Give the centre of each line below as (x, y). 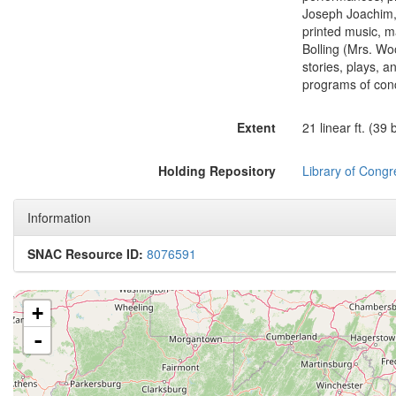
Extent (256, 127)
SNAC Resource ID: (85, 254)
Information (59, 217)
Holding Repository (217, 171)
